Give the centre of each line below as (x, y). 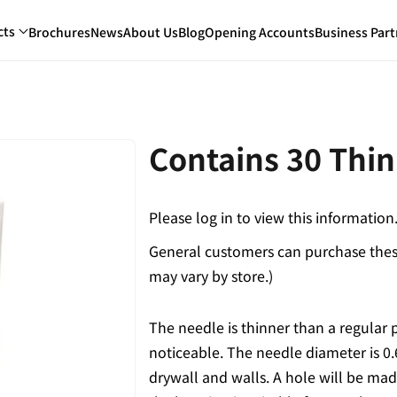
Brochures (59, 31)
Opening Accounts (260, 31)
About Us (151, 31)
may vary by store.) (210, 276)
